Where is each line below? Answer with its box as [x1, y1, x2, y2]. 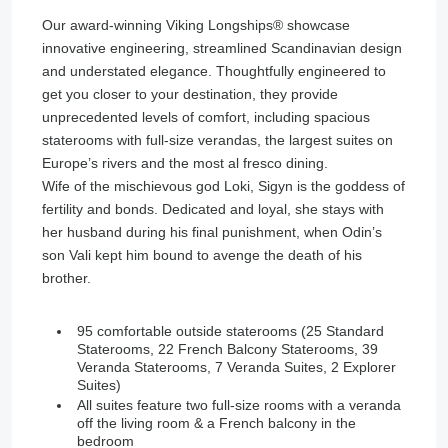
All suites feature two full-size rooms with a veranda [77, 397, 401, 414]
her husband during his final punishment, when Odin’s [42, 224, 382, 241]
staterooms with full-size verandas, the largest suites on [42, 132, 393, 149]
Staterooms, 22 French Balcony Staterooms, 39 [77, 341, 378, 358]
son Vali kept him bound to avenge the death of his [42, 247, 362, 264]
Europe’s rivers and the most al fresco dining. [42, 155, 328, 172]
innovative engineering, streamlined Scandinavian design [42, 40, 402, 57]
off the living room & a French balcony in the [77, 415, 356, 432]
